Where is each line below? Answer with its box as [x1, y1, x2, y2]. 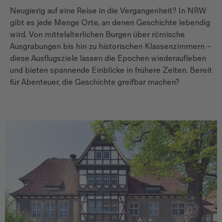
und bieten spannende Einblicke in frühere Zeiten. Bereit [10, 65, 212, 75]
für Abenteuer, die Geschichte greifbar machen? [10, 77, 179, 87]
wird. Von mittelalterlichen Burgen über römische [10, 30, 185, 40]
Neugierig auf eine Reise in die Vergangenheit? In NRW [10, 6, 206, 16]
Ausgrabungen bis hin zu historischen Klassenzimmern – [10, 42, 211, 52]
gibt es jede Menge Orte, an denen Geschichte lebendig [10, 18, 210, 28]
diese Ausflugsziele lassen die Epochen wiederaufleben [10, 54, 206, 63]
